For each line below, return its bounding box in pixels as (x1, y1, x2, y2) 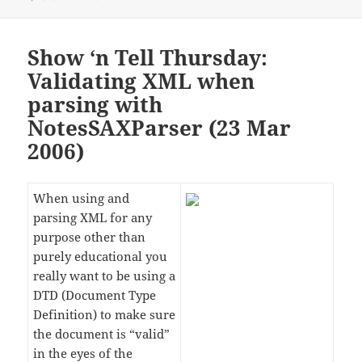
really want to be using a (33, 267, 176, 284)
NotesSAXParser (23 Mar (27, 113, 292, 143)
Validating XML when (27, 66, 255, 96)
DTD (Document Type (33, 287, 157, 304)
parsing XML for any (33, 209, 153, 226)
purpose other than (33, 229, 146, 246)
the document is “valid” (33, 326, 170, 343)
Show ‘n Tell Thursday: (27, 43, 268, 73)
